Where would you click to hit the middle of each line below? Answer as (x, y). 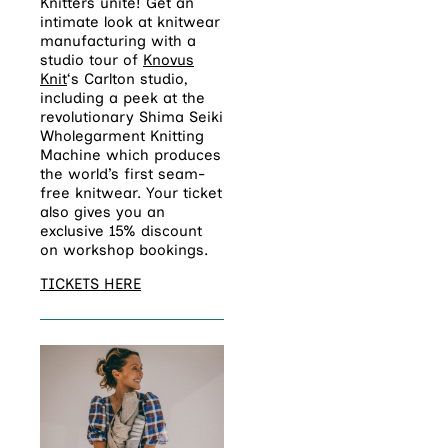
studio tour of (91, 60)
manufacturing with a (118, 41)
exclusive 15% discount (121, 231)
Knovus (168, 60)
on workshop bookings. (124, 250)
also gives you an (102, 212)
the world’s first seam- (122, 174)
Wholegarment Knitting (122, 136)
